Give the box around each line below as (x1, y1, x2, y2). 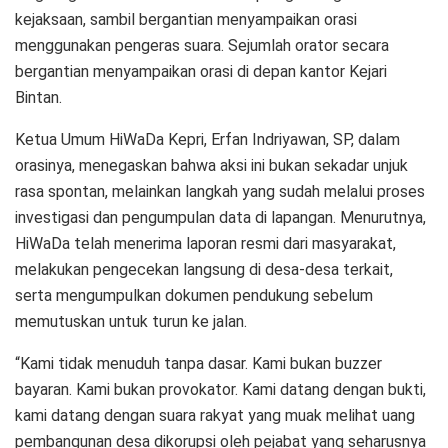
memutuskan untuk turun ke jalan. (15, 311, 247, 331)
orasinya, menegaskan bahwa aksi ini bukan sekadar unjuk (15, 155, 408, 175)
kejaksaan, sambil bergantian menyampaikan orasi (15, 9, 357, 29)
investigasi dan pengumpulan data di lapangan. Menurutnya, (15, 207, 426, 227)
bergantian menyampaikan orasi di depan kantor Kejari (15, 61, 387, 81)
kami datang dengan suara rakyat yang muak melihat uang (15, 405, 415, 425)
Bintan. (15, 87, 62, 107)
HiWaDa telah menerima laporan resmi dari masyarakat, (15, 233, 396, 253)
